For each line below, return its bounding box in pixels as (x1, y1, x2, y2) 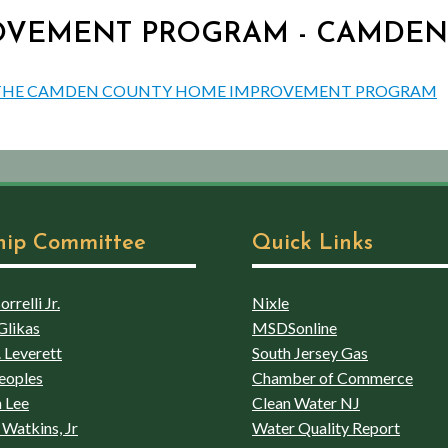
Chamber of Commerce (252, 367, 413, 387)
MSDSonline (252, 317, 337, 337)
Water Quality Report (252, 417, 400, 437)
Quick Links (252, 231, 373, 255)
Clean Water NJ (252, 392, 360, 412)
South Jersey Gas (252, 342, 368, 362)
